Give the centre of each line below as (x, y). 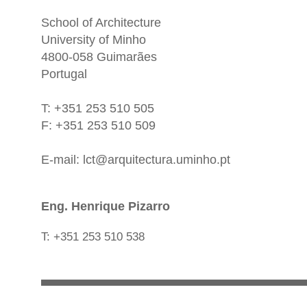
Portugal (64, 74)
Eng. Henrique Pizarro (106, 206)
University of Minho (94, 40)
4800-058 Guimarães (99, 57)
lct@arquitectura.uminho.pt (157, 160)
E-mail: (62, 160)
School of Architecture (101, 23)
